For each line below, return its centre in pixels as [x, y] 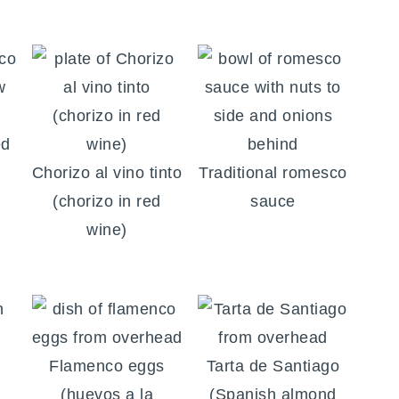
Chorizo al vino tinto [107, 173]
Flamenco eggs [107, 366]
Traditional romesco [273, 173]
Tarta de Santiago [273, 366]
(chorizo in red [107, 202]
